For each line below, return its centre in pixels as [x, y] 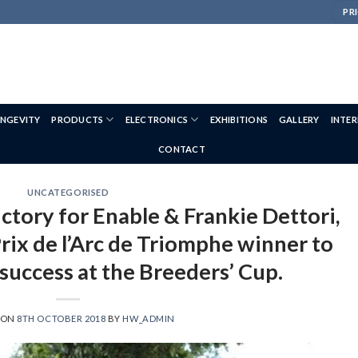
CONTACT [182, 149]
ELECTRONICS [157, 119]
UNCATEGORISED [68, 192]
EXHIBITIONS [239, 119]
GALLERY [299, 119]
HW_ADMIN [149, 318]
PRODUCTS [78, 119]
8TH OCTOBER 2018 [62, 318]
